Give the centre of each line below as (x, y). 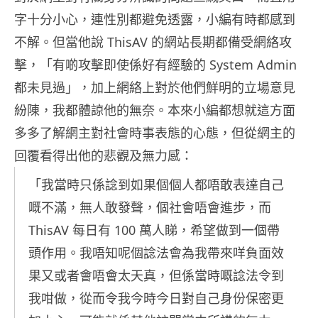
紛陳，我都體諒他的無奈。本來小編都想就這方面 (155, 110)
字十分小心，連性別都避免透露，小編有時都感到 (155, 20)
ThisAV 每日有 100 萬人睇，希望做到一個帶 (154, 230)
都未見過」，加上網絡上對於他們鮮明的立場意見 (155, 88)
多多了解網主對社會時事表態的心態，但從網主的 (155, 133)
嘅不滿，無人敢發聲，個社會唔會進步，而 (150, 208)
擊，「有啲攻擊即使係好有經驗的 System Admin (155, 65)
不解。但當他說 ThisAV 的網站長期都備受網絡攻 (153, 42)
